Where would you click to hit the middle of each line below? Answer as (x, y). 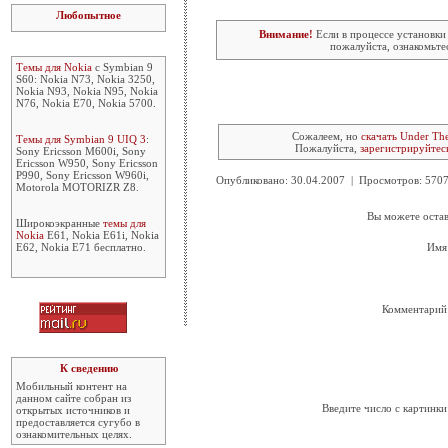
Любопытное (88, 15)
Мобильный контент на (71, 386)
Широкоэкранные (59, 223)
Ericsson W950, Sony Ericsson (87, 163)
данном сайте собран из (73, 398)
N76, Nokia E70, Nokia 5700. (86, 103)
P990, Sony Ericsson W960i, (82, 175)
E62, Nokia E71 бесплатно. (81, 247)
